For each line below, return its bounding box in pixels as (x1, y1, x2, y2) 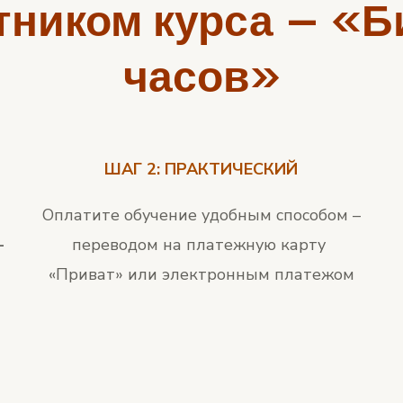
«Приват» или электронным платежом (48, 264, 354, 286)
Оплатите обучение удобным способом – (41, 204, 361, 227)
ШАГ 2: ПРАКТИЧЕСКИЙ (104, 158, 299, 181)
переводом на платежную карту (72, 234, 331, 256)
